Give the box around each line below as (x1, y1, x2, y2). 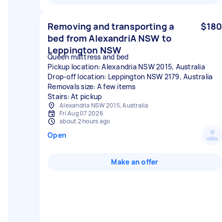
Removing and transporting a (48, 20, 174, 32)
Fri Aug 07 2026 (59, 109, 103, 117)
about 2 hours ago (59, 117, 111, 125)
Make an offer (111, 157, 159, 166)
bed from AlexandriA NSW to (48, 32, 171, 44)
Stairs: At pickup (48, 92, 102, 101)
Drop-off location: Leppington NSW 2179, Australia (48, 72, 213, 81)
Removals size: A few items (48, 82, 136, 91)
